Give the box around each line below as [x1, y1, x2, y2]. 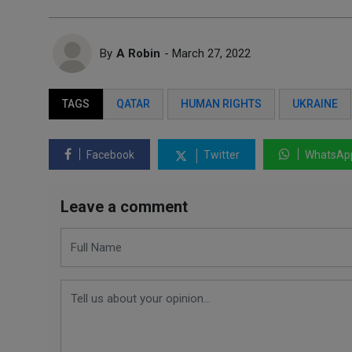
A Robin [116, 46, 160, 60]
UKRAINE [292, 97, 338, 110]
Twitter [201, 148, 240, 161]
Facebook [84, 148, 134, 161]
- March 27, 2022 [164, 46, 251, 60]
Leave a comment [60, 197, 188, 216]
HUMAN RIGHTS [181, 97, 262, 110]
